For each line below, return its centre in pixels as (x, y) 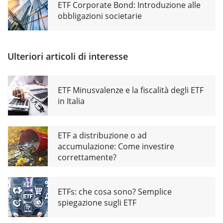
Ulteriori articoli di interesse (68, 56)
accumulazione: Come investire (116, 146)
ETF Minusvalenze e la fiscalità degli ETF (131, 90)
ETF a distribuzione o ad (102, 135)
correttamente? (87, 157)
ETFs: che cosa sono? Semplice (115, 191)
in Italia (71, 101)
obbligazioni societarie (100, 16)
